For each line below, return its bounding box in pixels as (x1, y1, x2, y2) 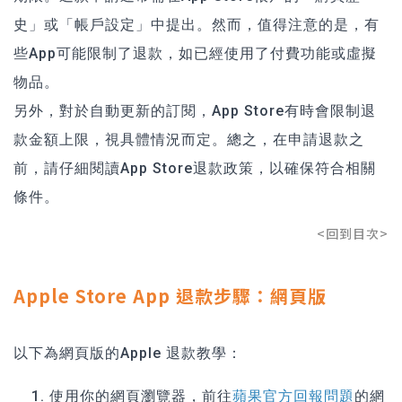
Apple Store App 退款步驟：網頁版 (13, 282, 327, 309)
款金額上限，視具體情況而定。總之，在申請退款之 (13, 130, 364, 148)
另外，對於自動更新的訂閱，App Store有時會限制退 (13, 101, 376, 119)
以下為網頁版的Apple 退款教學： (13, 344, 242, 362)
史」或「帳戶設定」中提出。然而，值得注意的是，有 (13, 15, 380, 33)
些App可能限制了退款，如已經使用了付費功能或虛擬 (13, 44, 377, 62)
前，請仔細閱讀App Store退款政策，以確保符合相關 (13, 159, 376, 177)
